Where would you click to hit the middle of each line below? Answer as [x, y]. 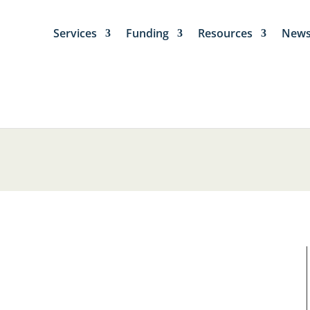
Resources [226, 33]
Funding [148, 33]
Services [75, 33]
